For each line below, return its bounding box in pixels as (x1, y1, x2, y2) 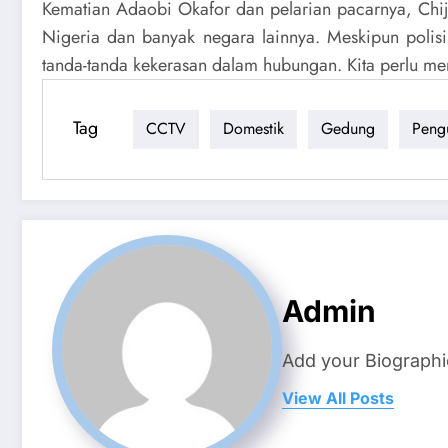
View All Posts (282, 388, 394, 408)
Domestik (223, 117, 284, 140)
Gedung (321, 117, 375, 140)
